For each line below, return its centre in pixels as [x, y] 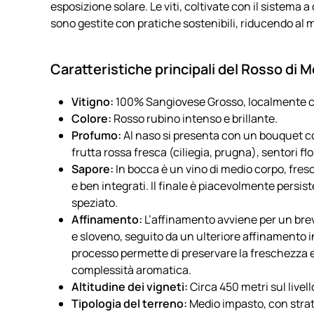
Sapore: [93, 169]
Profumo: [96, 135]
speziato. [95, 203]
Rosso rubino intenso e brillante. [194, 118]
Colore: [91, 118]
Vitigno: [93, 102]
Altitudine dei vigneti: [130, 287]
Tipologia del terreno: [129, 303]
